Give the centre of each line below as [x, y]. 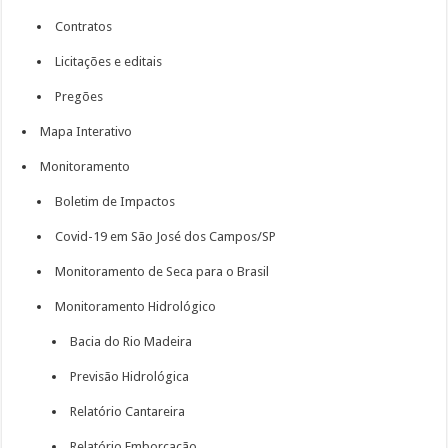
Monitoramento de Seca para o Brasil [162, 271]
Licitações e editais [109, 61]
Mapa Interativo [86, 131]
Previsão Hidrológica [130, 376]
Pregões [79, 96]
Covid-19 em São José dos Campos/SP [166, 236]
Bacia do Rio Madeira [131, 341]
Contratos [84, 26]
